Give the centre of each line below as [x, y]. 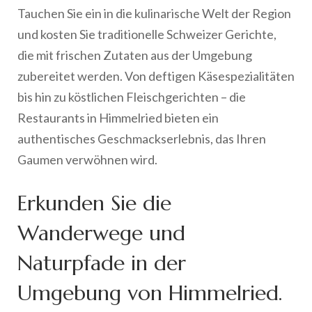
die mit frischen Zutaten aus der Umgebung [135, 55]
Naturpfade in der [102, 263]
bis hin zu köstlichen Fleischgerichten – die [132, 96]
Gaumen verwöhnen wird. [87, 159]
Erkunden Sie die [94, 203]
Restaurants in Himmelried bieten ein [118, 117]
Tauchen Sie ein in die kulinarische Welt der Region [154, 13]
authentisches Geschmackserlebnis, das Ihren [142, 138]
